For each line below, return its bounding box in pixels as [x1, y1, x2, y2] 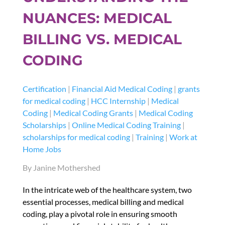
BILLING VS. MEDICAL [22, 31, 182, 48]
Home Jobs [22, 144, 61, 154]
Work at [169, 132, 197, 142]
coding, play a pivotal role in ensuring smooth [22, 209, 177, 219]
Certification [22, 84, 66, 94]
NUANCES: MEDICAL [22, 10, 172, 27]
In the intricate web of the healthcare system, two [22, 185, 192, 195]
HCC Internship [90, 96, 146, 106]
